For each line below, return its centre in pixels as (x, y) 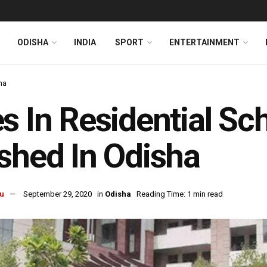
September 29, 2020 (58, 194)
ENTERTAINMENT (204, 42)
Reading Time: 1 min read (180, 194)
